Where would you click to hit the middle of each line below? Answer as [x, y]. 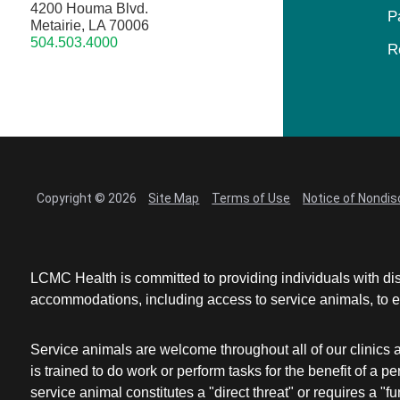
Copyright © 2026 [86, 198]
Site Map [174, 198]
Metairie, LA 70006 [89, 26]
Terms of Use [251, 198]
